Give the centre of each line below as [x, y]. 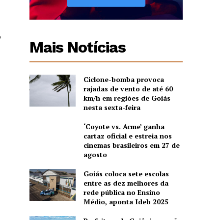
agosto [95, 154]
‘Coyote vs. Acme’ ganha [124, 126]
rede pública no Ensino [122, 192]
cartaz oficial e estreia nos [127, 136]
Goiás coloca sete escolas [126, 173]
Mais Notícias [78, 47]
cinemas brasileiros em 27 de [131, 145]
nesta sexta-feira [112, 107]
